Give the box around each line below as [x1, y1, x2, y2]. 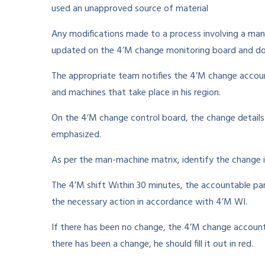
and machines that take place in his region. [51, 85, 221, 101]
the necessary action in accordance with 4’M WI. [51, 195, 247, 210]
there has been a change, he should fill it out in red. [51, 237, 253, 252]
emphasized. [51, 127, 101, 143]
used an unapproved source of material [51, 1, 208, 17]
